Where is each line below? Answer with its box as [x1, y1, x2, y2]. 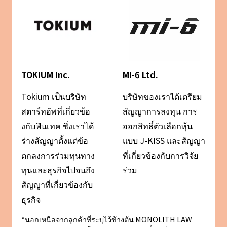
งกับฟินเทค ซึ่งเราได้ [21, 120, 94, 132]
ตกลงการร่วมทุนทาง [21, 149, 95, 162]
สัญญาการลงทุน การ [123, 105, 198, 118]
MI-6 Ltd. [123, 68, 159, 81]
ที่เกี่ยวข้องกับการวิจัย [123, 149, 199, 162]
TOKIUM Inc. [21, 68, 70, 81]
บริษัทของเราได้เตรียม [123, 90, 203, 103]
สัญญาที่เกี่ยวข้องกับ [21, 178, 93, 191]
